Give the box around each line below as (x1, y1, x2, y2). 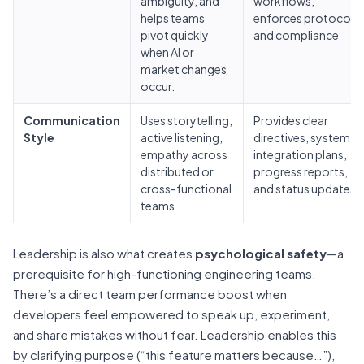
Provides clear (253, 112, 328, 128)
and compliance (253, 27, 339, 42)
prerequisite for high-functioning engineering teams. (13, 265, 316, 281)
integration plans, (253, 146, 347, 162)
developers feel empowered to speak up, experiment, (13, 305, 330, 322)
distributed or (141, 163, 214, 179)
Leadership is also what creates (13, 245, 195, 261)
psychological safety (195, 245, 327, 261)
